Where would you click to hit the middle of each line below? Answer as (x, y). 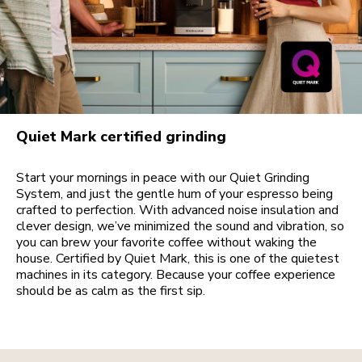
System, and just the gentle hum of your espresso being (175, 194)
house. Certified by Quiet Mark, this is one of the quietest (178, 259)
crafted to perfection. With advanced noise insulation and (177, 210)
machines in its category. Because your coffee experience (176, 275)
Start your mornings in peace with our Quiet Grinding (163, 178)
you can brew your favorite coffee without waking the (166, 243)
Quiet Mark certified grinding (121, 137)
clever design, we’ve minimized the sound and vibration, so (180, 227)
